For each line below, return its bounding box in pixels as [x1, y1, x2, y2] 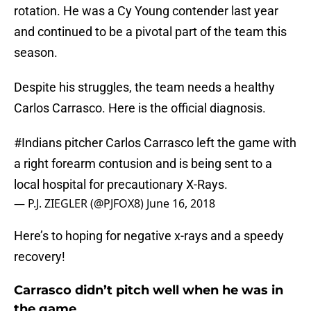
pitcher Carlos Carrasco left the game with [62, 135, 296, 151]
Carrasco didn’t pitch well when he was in [14, 283, 283, 299]
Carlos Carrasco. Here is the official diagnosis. [14, 101, 266, 116]
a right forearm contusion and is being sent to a [14, 156, 272, 171]
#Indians [14, 135, 62, 151]
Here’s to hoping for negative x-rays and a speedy [14, 228, 284, 244]
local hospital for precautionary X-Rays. [14, 177, 228, 192]
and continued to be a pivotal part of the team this [14, 24, 287, 40]
